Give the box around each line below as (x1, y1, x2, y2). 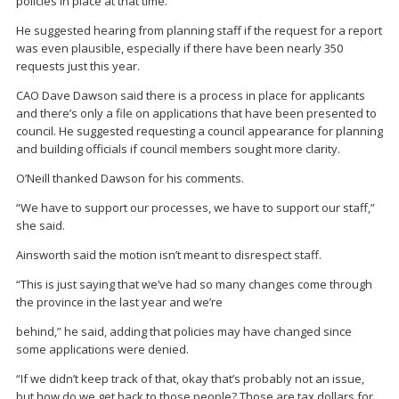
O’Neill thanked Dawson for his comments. (16, 169, 244, 186)
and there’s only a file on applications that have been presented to (16, 104, 377, 121)
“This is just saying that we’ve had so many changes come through (16, 275, 372, 292)
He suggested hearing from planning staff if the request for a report (16, 21, 382, 38)
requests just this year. (16, 57, 140, 74)
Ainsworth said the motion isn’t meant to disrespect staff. (16, 246, 322, 263)
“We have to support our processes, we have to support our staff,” (16, 199, 375, 216)
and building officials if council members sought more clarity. (16, 140, 340, 157)
